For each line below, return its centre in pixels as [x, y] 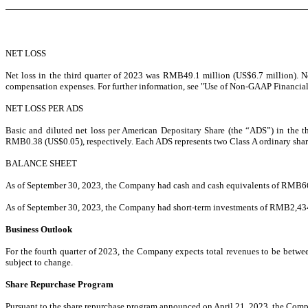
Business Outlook [39, 229]
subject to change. [39, 262]
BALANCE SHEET [41, 163]
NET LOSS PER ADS [44, 108]
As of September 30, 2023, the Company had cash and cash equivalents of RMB [154, 185]
